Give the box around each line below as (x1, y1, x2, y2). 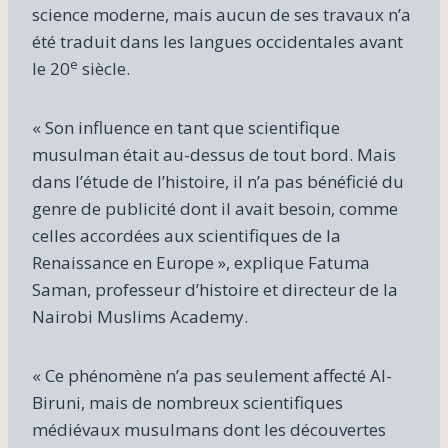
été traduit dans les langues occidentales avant (32, 29, 403, 53)
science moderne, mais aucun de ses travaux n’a (32, 2, 411, 26)
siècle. (78, 56, 130, 80)
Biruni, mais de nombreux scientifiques (32, 390, 343, 414)
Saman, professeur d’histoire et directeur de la (32, 277, 398, 301)
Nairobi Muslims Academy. (32, 304, 248, 328)
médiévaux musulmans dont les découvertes (32, 417, 386, 441)
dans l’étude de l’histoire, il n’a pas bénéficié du (32, 169, 404, 193)
